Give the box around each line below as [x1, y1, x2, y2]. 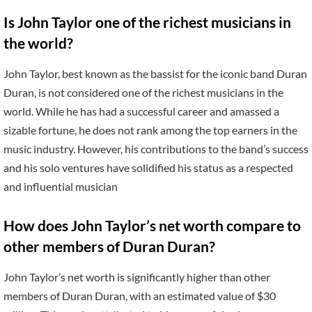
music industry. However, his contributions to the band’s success [3, 142, 309, 156]
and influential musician [3, 180, 118, 194]
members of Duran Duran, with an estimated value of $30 [3, 289, 276, 303]
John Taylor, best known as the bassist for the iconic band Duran [3, 67, 307, 81]
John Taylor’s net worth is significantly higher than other [3, 270, 270, 284]
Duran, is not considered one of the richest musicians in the [3, 86, 283, 100]
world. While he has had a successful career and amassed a [3, 104, 279, 118]
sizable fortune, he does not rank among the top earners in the [3, 123, 297, 137]
